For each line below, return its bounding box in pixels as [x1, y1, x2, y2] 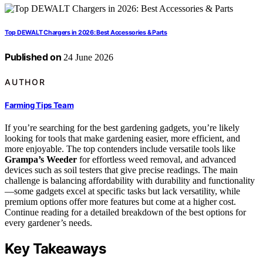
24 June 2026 [61, 52, 114, 63]
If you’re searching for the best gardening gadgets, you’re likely [5, 123, 240, 133]
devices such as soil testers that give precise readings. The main [5, 165, 238, 176]
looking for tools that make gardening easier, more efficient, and [5, 133, 240, 144]
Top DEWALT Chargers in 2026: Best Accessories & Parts [5, 29, 167, 37]
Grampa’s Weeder [5, 154, 77, 165]
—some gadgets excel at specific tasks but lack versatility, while [5, 186, 240, 197]
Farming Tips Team [5, 100, 74, 110]
